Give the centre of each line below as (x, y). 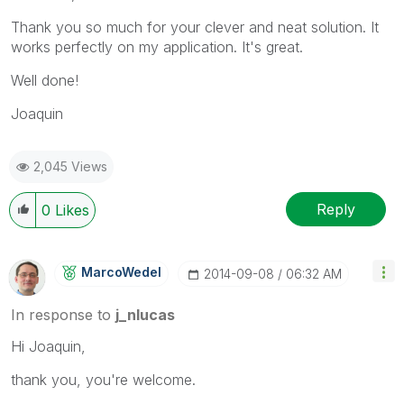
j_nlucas (145, 315)
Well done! (45, 81)
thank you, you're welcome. (103, 380)
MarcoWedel (121, 272)
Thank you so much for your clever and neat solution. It (195, 28)
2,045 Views (70, 167)
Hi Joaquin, (48, 347)
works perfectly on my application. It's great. (157, 47)
